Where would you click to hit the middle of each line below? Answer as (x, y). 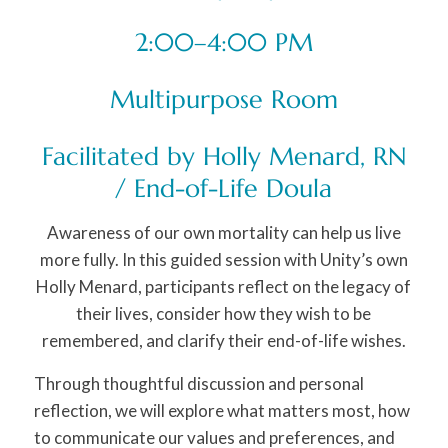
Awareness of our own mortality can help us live (223, 233)
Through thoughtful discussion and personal (198, 384)
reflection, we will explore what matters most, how (221, 411)
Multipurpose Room (223, 99)
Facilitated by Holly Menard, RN (223, 156)
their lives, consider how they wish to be (224, 314)
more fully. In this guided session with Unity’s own (223, 260)
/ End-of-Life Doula (224, 188)
